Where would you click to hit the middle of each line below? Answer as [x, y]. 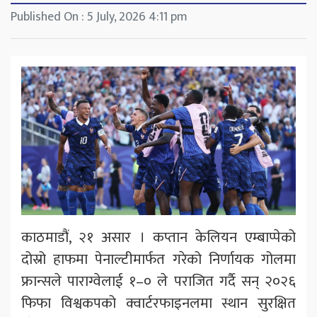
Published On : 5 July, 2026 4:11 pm [99, 17]
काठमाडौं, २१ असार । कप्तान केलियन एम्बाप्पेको [158, 237]
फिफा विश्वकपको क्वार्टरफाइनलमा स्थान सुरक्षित [158, 303]
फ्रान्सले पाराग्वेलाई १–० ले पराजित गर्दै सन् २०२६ [158, 281]
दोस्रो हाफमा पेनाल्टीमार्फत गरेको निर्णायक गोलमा [158, 259]
